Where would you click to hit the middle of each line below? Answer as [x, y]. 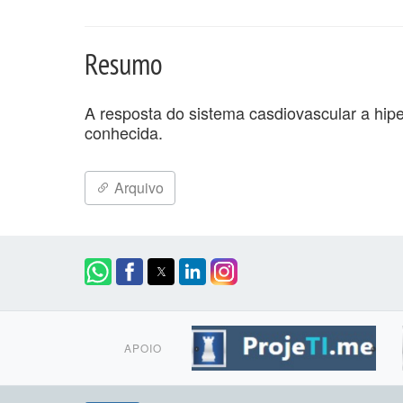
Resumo [124, 63]
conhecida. [124, 132]
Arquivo [137, 187]
